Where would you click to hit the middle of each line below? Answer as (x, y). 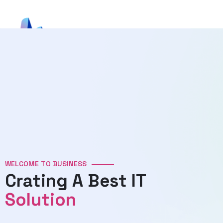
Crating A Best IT (75, 181)
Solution (41, 200)
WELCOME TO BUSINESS (46, 164)
